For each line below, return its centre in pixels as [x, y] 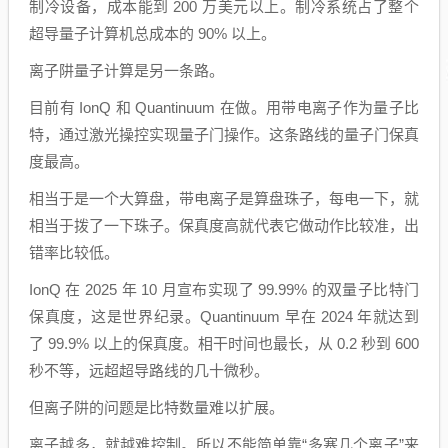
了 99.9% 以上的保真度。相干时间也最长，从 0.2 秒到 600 [224, 343]
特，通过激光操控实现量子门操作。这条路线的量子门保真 [224, 134]
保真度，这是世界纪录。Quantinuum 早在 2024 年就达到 [224, 316]
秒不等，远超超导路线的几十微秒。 [149, 370]
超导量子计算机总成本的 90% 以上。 [152, 33]
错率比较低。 [74, 252]
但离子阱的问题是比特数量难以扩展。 [156, 407]
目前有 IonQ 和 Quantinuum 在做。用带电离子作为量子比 [224, 107]
